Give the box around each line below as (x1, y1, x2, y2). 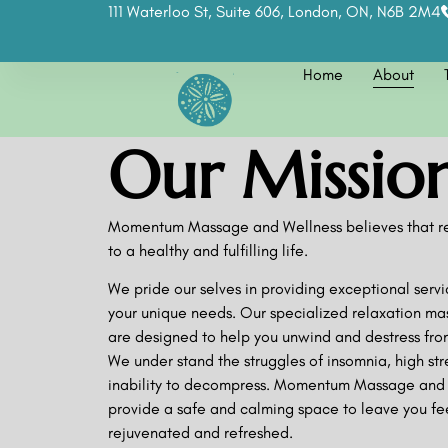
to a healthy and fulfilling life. (107, 240, 312, 260)
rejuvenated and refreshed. (107, 423, 297, 443)
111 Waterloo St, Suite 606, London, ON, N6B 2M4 (107, 2, 441, 21)
